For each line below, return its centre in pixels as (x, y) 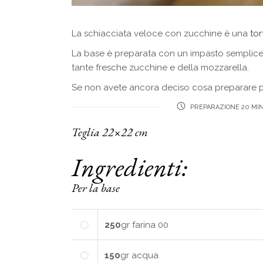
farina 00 (150, 225)
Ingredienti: (130, 167)
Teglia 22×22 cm (110, 132)
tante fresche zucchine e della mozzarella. (160, 67)
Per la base (96, 188)
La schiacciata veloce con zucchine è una (161, 33)
